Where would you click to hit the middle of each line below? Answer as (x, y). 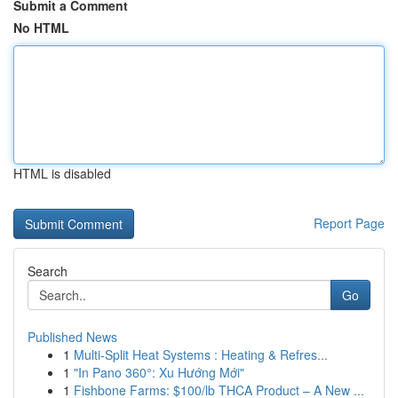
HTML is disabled (62, 173)
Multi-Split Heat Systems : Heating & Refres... (201, 354)
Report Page (349, 223)
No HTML (41, 28)
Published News (72, 337)
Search (48, 271)
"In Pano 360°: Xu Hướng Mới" (159, 372)
